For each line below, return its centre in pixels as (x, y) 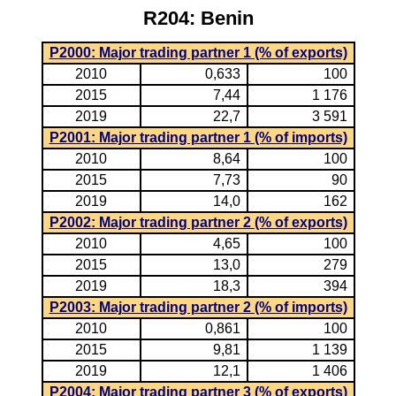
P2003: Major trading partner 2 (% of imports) (198, 307)
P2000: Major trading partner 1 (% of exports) (198, 53)
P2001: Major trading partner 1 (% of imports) (198, 137)
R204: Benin (198, 18)
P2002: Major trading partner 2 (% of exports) (198, 222)
